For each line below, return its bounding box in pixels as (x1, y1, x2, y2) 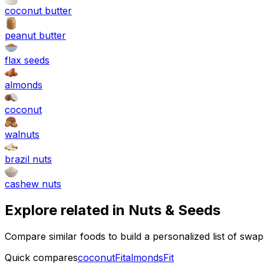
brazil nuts (5, 153, 52, 166)
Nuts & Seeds (128, 202, 220, 219)
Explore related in (5, 202, 128, 219)
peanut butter (5, 29, 66, 42)
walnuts (5, 128, 39, 141)
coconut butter (5, 5, 72, 17)
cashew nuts (5, 178, 61, 190)
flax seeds (5, 54, 49, 67)
